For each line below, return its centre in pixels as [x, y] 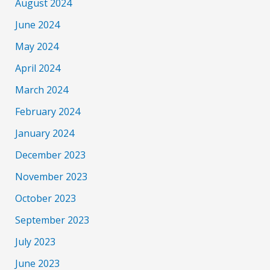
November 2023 [51, 176]
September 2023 [52, 220]
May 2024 [36, 46]
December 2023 [50, 155]
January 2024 [44, 133]
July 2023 [35, 241]
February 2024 [47, 111]
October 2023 [45, 198]
